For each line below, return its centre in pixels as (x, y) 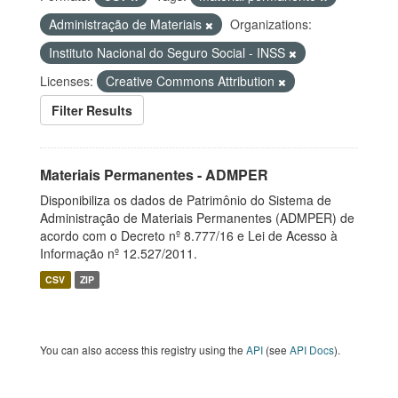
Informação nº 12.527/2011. (119, 253)
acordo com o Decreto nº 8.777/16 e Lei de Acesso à (189, 235)
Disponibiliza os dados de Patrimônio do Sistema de (186, 200)
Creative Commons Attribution (192, 81)
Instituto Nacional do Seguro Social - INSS (169, 52)
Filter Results (92, 110)
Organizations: (271, 24)
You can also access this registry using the (143, 350)
